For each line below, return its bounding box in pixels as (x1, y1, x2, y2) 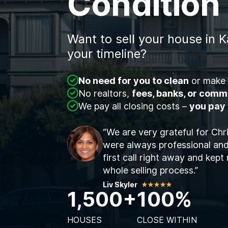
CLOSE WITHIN (137, 215, 197, 225)
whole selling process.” (103, 165, 198, 176)
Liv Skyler (103, 180, 137, 189)
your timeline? (67, 46, 147, 62)
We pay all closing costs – (78, 101, 189, 112)
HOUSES (67, 215, 102, 225)
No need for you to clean (78, 75, 189, 87)
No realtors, (78, 88, 132, 99)
